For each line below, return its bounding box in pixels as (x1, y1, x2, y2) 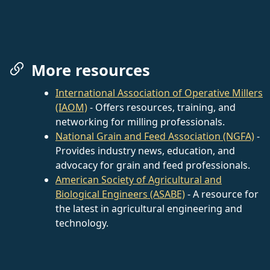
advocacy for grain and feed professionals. (55, 158, 250, 172)
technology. (55, 216, 108, 230)
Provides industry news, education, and (55, 143, 235, 157)
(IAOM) (55, 100, 87, 114)
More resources (31, 59, 150, 81)
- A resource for (185, 187, 259, 201)
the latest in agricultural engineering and (55, 201, 242, 215)
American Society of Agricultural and (55, 172, 222, 186)
